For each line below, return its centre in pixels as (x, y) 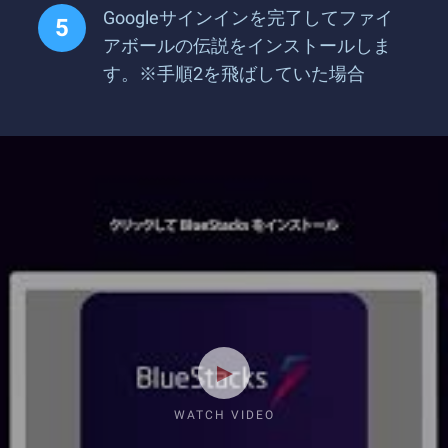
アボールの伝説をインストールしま (247, 45)
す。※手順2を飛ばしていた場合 (234, 73)
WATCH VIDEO (224, 415)
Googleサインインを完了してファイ (248, 17)
